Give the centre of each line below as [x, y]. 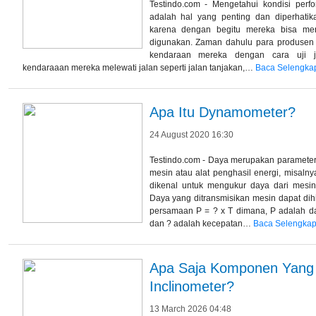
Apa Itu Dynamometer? [222, 112]
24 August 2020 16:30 [191, 134]
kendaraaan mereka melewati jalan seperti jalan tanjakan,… [139, 67]
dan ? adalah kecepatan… [201, 223]
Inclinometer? [192, 286]
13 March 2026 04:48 [190, 309]
